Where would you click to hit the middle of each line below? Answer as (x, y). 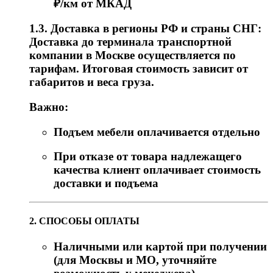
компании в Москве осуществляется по (133, 55)
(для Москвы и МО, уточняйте (135, 260)
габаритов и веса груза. (92, 82)
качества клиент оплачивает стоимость (157, 170)
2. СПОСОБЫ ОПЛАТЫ (84, 221)
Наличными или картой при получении (160, 246)
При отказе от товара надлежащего (148, 157)
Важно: (49, 107)
